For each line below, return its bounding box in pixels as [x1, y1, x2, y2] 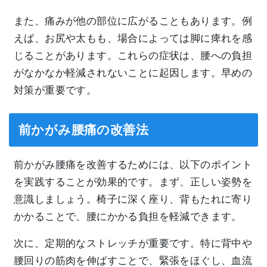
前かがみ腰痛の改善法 [18, 122, 148, 136]
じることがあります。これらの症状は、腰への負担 [14, 49, 253, 61]
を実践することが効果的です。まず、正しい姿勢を [14, 176, 253, 188]
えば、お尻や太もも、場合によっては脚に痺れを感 [14, 32, 253, 44]
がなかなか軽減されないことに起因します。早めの [14, 67, 253, 79]
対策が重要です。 [14, 84, 97, 96]
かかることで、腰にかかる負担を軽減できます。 [14, 210, 242, 222]
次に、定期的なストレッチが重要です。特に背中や [14, 237, 253, 249]
